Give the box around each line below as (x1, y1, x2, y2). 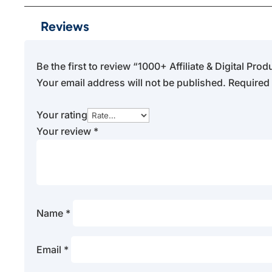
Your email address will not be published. (36, 76, 226, 89)
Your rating (36, 108, 88, 121)
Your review (36, 124, 94, 137)
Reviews (41, 18, 90, 35)
